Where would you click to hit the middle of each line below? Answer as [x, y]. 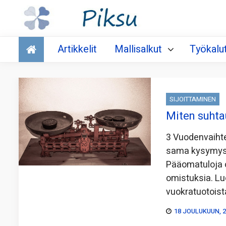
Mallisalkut [138, 49]
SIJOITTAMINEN [193, 99]
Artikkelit [77, 49]
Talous [35, 41]
